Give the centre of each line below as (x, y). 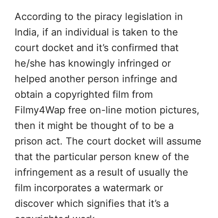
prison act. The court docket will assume (108, 141)
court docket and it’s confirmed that (97, 48)
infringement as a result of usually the (101, 172)
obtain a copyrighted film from (84, 94)
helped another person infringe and (96, 79)
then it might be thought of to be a (94, 126)
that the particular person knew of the (102, 157)
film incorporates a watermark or (89, 188)
